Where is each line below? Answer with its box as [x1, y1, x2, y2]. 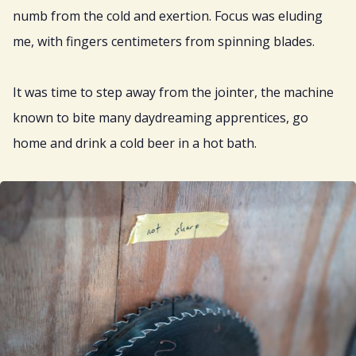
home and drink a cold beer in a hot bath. [13, 134, 257, 153]
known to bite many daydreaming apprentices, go [13, 109, 308, 127]
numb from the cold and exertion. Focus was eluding [13, 7, 323, 25]
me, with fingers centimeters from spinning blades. [13, 33, 315, 51]
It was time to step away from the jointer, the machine [13, 83, 334, 102]
